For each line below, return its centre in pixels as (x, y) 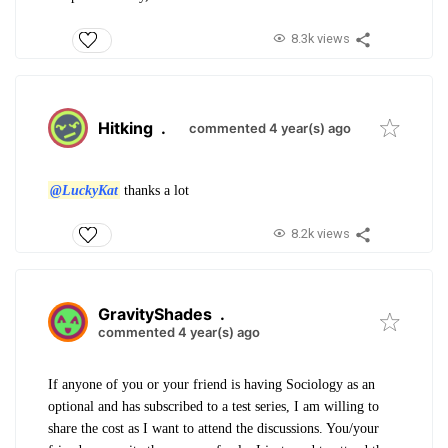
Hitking (125, 127)
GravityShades (155, 313)
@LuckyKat (83, 190)
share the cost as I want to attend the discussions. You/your (213, 428)
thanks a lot (154, 190)
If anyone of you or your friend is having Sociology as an (211, 384)
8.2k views (320, 233)
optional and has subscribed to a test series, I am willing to (213, 406)
